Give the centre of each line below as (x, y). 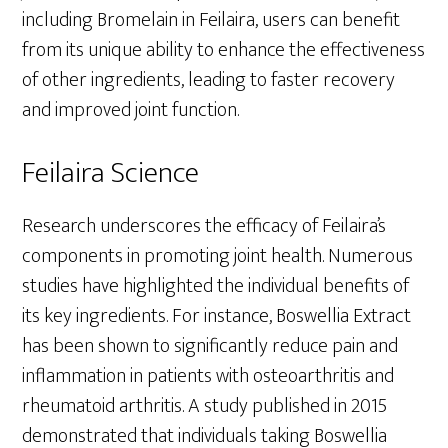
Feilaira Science (111, 172)
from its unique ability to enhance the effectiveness (224, 49)
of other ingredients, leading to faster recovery (209, 79)
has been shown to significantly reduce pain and (210, 345)
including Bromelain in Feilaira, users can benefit (211, 19)
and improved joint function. (131, 109)
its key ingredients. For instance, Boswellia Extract (217, 315)
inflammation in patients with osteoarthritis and (208, 375)
